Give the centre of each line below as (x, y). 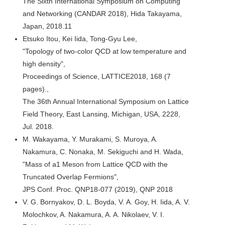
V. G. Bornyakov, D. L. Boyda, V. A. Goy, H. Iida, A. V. (106, 202)
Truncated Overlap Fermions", (71, 177)
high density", (44, 64)
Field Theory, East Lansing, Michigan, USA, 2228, (101, 114)
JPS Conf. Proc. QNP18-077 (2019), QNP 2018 (98, 189)
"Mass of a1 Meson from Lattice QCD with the (95, 164)
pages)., (36, 89)
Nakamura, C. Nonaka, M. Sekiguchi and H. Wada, (103, 151)
